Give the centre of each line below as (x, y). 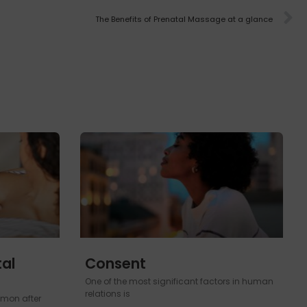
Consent (115, 263)
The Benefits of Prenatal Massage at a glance (184, 20)
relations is (108, 293)
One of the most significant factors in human (179, 281)
